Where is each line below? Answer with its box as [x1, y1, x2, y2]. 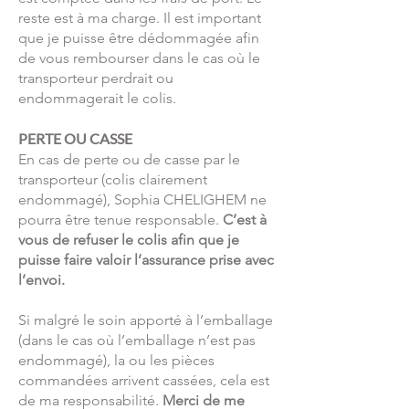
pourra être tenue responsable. [18, 211, 223, 229]
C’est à [223, 211, 267, 229]
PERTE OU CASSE [18, 130, 132, 148]
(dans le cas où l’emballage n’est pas [18, 331, 256, 350]
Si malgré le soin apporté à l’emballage [18, 311, 273, 330]
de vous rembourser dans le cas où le [18, 49, 260, 68]
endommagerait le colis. [18, 89, 176, 108]
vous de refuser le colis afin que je [18, 231, 239, 249]
